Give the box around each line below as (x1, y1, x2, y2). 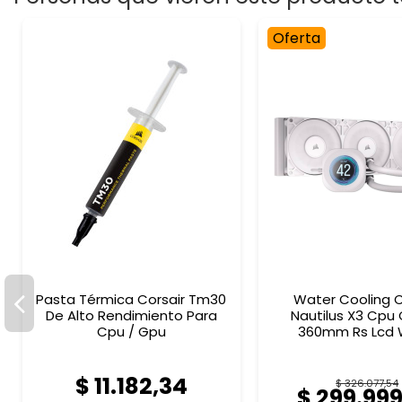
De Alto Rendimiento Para (45, 306, 217, 326)
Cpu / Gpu (96, 322, 166, 342)
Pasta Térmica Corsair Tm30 (36, 290, 227, 310)
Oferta (272, 28, 320, 49)
